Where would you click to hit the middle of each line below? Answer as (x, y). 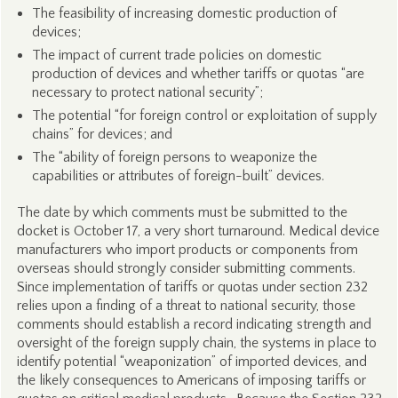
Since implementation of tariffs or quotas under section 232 (192, 287)
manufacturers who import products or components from (187, 250)
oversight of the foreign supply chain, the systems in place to (196, 343)
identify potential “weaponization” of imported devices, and (191, 362)
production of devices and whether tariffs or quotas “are (198, 74)
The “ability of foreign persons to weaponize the (174, 157)
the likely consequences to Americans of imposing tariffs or (191, 380)
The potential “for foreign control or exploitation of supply (204, 115)
